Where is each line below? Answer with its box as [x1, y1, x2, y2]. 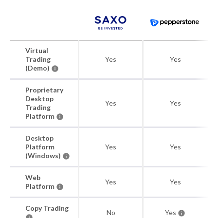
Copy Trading [25, 204, 69, 212]
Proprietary [25, 86, 63, 94]
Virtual [25, 46, 48, 54]
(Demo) [25, 64, 51, 72]
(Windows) [25, 151, 62, 160]
